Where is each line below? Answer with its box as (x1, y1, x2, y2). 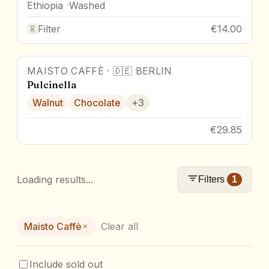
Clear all (101, 220, 138, 232)
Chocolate (74, 96, 121, 109)
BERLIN (135, 64, 172, 77)
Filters (198, 174, 225, 184)
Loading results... (17, 173, 93, 186)
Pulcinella (27, 78, 76, 91)
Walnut (32, 96, 63, 109)
